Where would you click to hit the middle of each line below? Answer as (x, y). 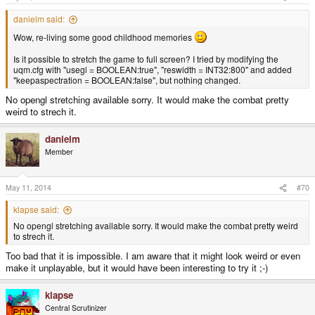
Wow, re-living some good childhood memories (104, 37)
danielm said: (39, 19)
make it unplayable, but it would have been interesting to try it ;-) (137, 268)
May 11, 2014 (28, 188)
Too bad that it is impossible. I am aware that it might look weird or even (153, 256)
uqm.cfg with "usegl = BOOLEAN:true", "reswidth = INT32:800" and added (153, 70)
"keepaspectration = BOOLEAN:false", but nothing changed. (127, 80)
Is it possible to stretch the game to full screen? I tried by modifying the (146, 59)
